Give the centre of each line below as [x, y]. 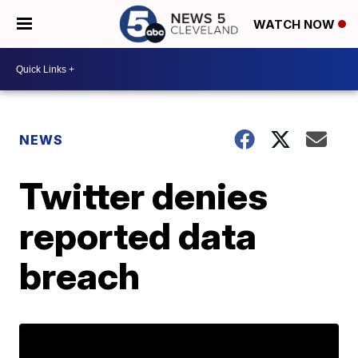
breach [80, 276]
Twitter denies [144, 196]
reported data [138, 236]
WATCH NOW [296, 25]
